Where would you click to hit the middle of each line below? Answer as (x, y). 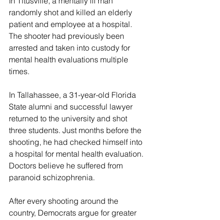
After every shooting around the (65, 201)
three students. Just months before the (76, 130)
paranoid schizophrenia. (52, 177)
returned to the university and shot (69, 118)
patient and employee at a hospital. (71, 24)
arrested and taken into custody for (70, 47)
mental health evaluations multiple (69, 59)
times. (19, 71)
